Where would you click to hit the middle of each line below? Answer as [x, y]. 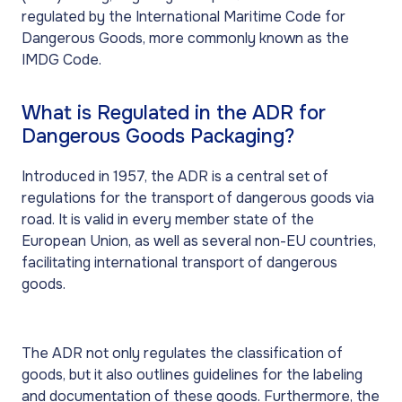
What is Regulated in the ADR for [174, 114]
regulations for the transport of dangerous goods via [198, 198]
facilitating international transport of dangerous [179, 263]
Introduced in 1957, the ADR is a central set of [175, 177]
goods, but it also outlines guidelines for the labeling [192, 374]
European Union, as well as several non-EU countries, [199, 241]
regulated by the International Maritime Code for [184, 16]
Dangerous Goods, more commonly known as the [185, 38]
